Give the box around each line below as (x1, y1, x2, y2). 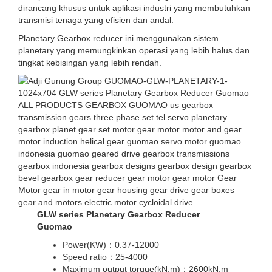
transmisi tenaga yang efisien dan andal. (18, 15, 174, 25)
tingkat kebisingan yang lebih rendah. (18, 58, 161, 67)
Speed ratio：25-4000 (63, 252, 148, 262)
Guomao (37, 222, 73, 231)
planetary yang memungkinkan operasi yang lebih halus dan (18, 46, 250, 55)
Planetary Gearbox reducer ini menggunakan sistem (18, 33, 219, 43)
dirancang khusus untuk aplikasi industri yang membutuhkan (18, 3, 250, 13)
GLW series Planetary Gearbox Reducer (37, 209, 200, 219)
